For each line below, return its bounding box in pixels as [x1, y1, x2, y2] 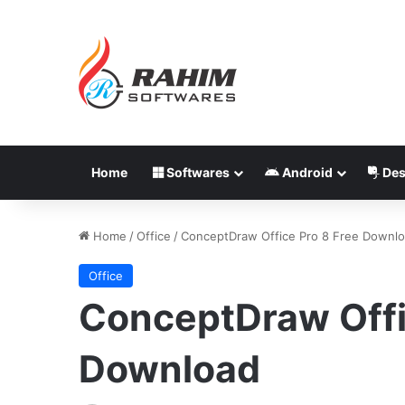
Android [279, 165, 333, 180]
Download [79, 346, 260, 391]
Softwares [164, 165, 230, 180]
